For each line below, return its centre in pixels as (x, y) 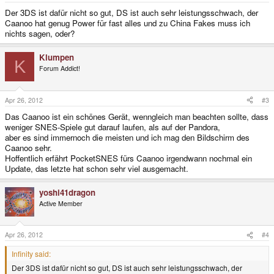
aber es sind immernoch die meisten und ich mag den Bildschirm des (127, 137)
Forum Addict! (60, 68)
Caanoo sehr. (28, 147)
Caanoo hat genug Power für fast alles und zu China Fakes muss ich (128, 23)
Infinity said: (31, 254)
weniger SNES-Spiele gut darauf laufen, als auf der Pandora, (113, 127)
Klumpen (57, 57)
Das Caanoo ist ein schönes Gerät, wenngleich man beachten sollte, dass (137, 116)
